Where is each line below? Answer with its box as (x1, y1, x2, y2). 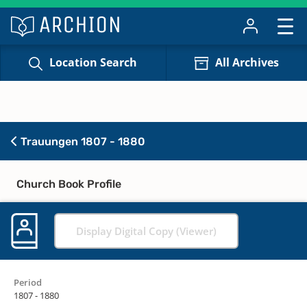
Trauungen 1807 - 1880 (18, 134, 145, 148)
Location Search (49, 55, 138, 71)
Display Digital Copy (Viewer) (76, 223, 217, 238)
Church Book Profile (16, 177, 121, 191)
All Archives (214, 55, 279, 71)
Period (14, 275, 42, 288)
